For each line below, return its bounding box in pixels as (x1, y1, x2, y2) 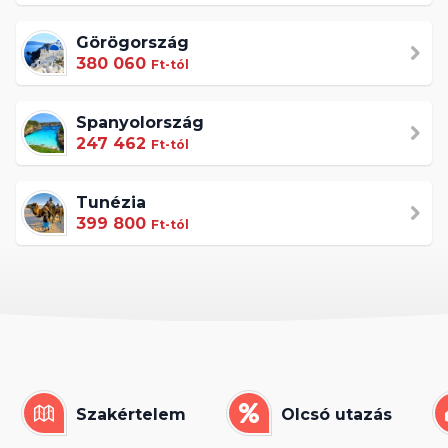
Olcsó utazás (281, 405, 392, 424)
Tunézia (76, 193, 146, 212)
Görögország (76, 33, 189, 52)
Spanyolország (76, 113, 204, 132)
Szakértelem (76, 405, 186, 424)
